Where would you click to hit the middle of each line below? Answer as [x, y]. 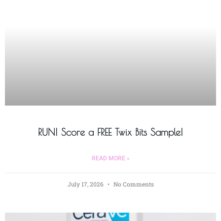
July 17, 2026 [86, 184]
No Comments [133, 184]
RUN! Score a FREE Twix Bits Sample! [110, 132]
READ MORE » [110, 158]
